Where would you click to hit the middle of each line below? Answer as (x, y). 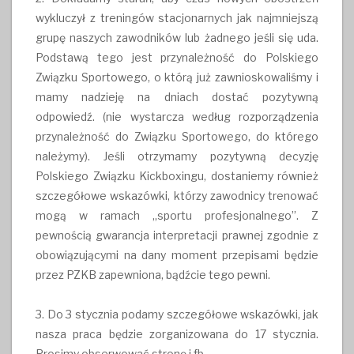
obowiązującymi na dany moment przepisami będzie (177, 254)
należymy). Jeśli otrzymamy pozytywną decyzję (177, 156)
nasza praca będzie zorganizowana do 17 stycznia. (177, 333)
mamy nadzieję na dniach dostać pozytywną (177, 96)
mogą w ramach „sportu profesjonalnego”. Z (177, 215)
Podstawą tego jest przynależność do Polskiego (177, 57)
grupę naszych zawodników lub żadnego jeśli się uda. (177, 37)
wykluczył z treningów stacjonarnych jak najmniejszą (177, 17)
